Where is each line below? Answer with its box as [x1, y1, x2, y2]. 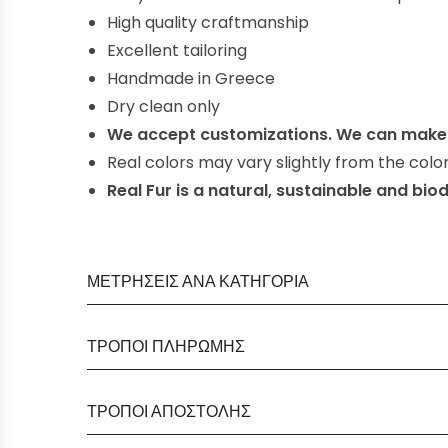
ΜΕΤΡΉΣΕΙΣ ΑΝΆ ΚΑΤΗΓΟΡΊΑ [87, 273, 309, 290]
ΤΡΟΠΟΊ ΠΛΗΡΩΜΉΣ [87, 338, 245, 355]
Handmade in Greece [107, 67, 275, 90]
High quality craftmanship [107, 11, 309, 34]
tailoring [179, 39, 247, 62]
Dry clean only [107, 95, 220, 118]
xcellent [116, 39, 179, 62]
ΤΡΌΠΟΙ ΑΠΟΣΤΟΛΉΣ [87, 403, 251, 420]
